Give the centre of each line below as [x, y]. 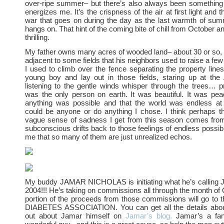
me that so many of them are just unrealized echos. [108, 137]
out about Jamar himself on [75, 216]
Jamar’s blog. [149, 216]
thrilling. [37, 37]
